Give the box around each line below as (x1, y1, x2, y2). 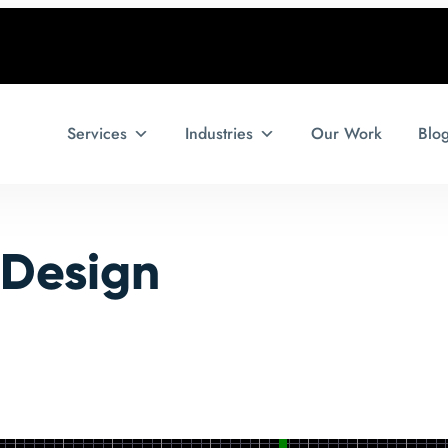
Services (67, 122, 127, 146)
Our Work (311, 122, 382, 146)
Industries (185, 122, 253, 146)
